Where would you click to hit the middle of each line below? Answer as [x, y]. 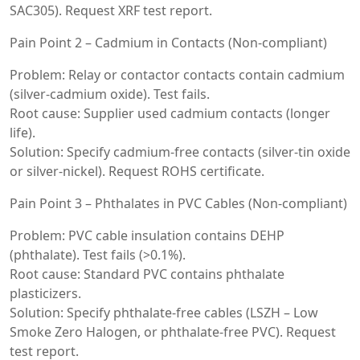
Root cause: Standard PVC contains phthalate [147, 274]
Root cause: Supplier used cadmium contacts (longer [170, 113]
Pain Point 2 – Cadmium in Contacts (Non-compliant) [168, 42]
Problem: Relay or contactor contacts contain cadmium [177, 74]
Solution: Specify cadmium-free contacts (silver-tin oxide [180, 151]
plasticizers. [45, 293]
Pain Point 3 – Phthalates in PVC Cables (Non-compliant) [178, 203]
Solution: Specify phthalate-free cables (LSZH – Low [164, 312]
